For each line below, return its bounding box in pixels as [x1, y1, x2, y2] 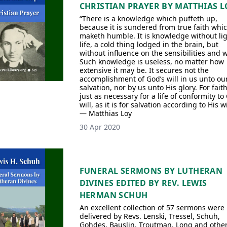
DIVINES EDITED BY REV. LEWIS [79, 177, 207, 188]
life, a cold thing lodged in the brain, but [79, 40, 218, 49]
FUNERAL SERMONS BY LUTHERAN [79, 165, 223, 176]
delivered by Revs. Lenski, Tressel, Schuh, [79, 211, 220, 221]
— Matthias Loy [79, 108, 132, 118]
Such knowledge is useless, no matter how [79, 57, 224, 66]
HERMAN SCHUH [79, 190, 148, 201]
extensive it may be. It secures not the [79, 65, 209, 75]
